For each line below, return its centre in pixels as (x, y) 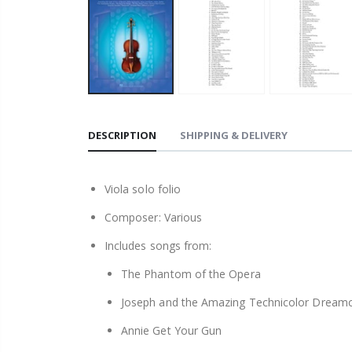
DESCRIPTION (122, 136)
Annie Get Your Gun (172, 331)
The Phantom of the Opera (191, 274)
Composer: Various (154, 218)
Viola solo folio (143, 189)
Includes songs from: (158, 246)
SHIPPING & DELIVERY (234, 136)
